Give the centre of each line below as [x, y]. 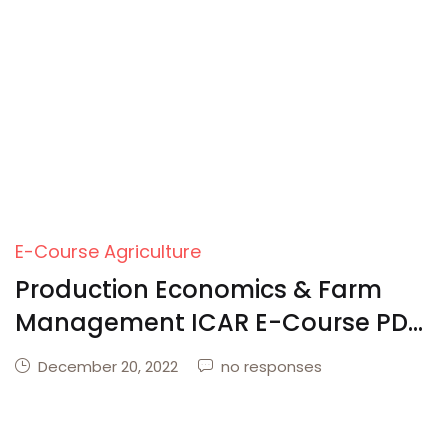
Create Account [298, 54]
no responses [271, 366]
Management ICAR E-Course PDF [218, 322]
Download [78, 355]
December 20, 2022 [108, 366]
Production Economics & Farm [198, 289]
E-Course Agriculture [108, 251]
